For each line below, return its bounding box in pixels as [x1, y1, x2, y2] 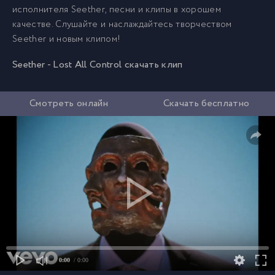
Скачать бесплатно [163, 96, 250, 110]
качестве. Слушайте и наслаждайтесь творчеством [12, 18, 232, 31]
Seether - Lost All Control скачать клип [12, 58, 183, 72]
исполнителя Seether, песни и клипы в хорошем [12, 3, 222, 17]
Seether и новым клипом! [12, 33, 121, 46]
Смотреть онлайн [29, 96, 108, 110]
